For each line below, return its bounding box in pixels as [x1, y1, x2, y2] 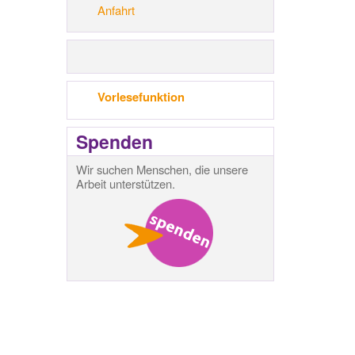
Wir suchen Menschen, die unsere [75, 160, 248, 177]
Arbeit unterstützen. [75, 174, 175, 192]
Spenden [75, 128, 153, 155]
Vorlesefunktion [97, 87, 185, 105]
